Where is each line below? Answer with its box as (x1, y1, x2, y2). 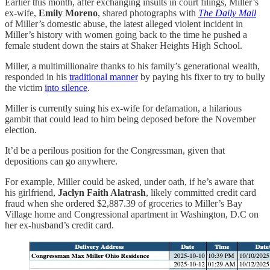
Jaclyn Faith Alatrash (58, 187, 146, 198)
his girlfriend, (5, 187, 58, 198)
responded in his (5, 71, 69, 82)
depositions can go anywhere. (5, 155, 118, 166)
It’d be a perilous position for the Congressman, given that (5, 145, 225, 155)
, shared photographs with (98, 7, 198, 18)
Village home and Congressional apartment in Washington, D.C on (5, 209, 259, 219)
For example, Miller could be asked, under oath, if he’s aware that (5, 176, 254, 187)
